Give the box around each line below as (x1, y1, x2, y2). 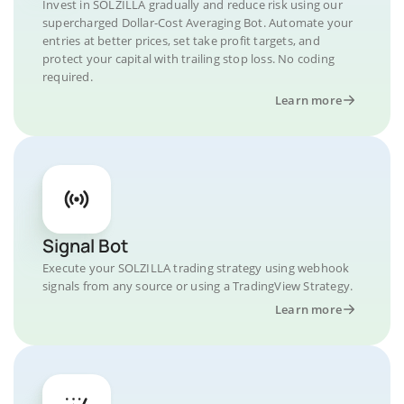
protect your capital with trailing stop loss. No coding (42, 50, 335, 67)
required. (42, 68, 93, 85)
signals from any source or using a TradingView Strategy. (42, 277, 353, 294)
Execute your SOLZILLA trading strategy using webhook (42, 259, 350, 276)
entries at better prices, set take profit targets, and (42, 32, 320, 49)
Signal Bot (42, 233, 128, 258)
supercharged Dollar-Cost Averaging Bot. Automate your (42, 14, 353, 31)
